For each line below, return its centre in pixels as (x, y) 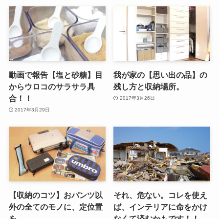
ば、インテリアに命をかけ (161, 207)
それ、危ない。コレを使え (161, 195)
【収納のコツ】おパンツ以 (55, 195)
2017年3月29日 (33, 110)
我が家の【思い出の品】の (161, 75)
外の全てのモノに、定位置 (55, 207)
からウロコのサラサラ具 (52, 86)
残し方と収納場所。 (149, 86)
